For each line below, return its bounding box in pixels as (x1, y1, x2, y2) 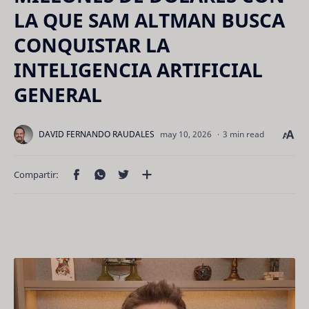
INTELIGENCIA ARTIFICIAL (14, 57, 263, 83)
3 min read (223, 128, 264, 140)
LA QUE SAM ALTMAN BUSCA (14, 7, 285, 33)
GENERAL (14, 81, 102, 108)
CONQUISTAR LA (14, 32, 170, 58)
